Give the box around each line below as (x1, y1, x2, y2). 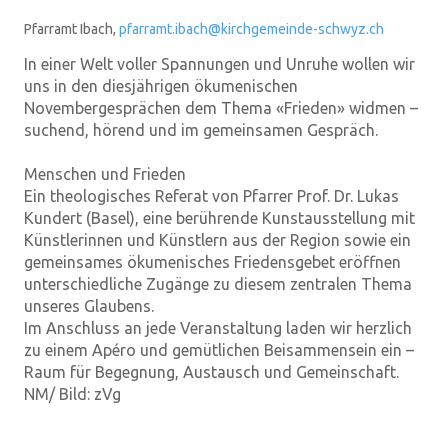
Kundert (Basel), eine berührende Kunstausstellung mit (24, 209, 415, 228)
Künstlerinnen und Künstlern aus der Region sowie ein (24, 231, 411, 250)
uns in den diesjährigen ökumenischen (24, 77, 298, 96)
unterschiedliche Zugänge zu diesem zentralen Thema (24, 275, 412, 294)
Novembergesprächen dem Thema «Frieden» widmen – (24, 99, 418, 118)
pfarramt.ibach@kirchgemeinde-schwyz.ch (119, 21, 384, 38)
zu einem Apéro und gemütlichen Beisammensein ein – (24, 341, 414, 360)
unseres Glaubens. (24, 297, 154, 316)
